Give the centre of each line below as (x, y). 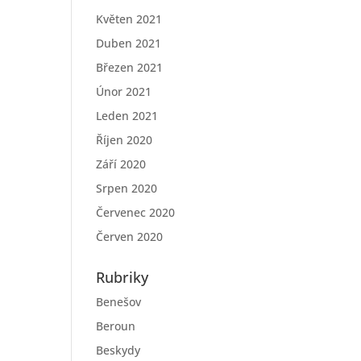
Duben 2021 (129, 43)
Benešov (119, 302)
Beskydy (118, 350)
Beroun (116, 326)
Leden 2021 (127, 116)
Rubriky (122, 277)
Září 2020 (121, 164)
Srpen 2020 (127, 188)
